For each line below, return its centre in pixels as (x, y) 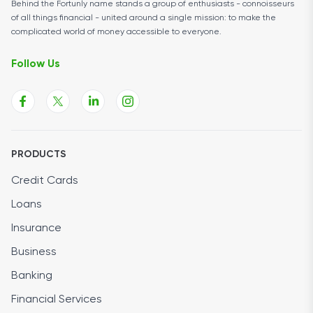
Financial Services (57, 299)
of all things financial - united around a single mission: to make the (144, 18)
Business (34, 252)
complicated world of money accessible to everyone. (116, 32)
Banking (32, 276)
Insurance (36, 228)
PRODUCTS (39, 154)
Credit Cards (45, 181)
